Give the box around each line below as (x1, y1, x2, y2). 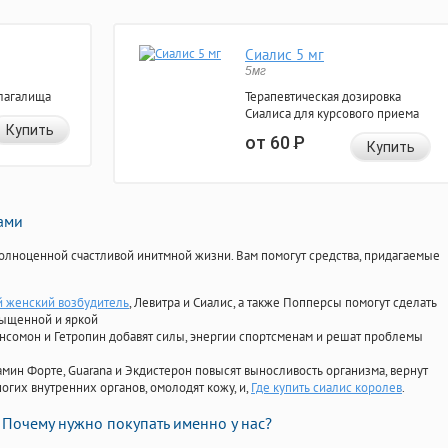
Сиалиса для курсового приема (245, 105, 419, 123)
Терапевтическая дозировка (245, 88, 401, 106)
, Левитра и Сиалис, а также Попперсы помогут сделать (129, 294, 437, 312)
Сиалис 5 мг (245, 45, 324, 65)
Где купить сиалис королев (251, 379, 402, 397)
